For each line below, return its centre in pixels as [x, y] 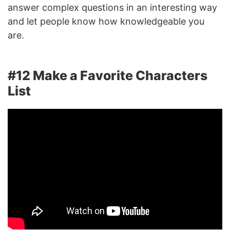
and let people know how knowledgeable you [106, 21]
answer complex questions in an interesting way [112, 7]
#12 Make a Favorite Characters [108, 75]
